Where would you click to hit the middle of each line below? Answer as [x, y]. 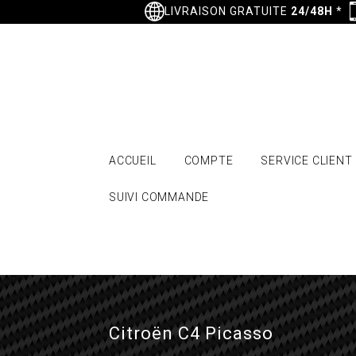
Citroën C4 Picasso [191, 333]
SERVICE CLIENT [307, 161]
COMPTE [209, 161]
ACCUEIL [133, 161]
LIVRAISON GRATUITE [227, 11]
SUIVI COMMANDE [159, 197]
